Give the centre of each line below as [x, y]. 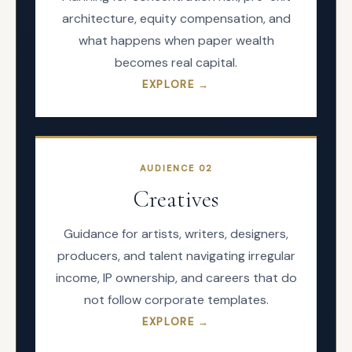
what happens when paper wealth [176, 40]
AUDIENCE [169, 168]
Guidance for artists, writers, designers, [176, 234]
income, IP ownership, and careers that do [176, 278]
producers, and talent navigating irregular [176, 256]
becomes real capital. [176, 62]
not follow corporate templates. [176, 300]
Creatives [176, 199]
